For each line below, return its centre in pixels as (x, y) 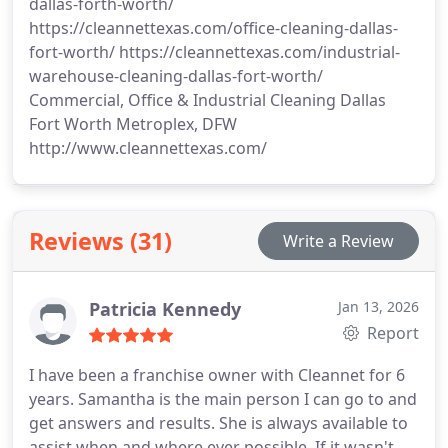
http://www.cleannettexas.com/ (148, 147)
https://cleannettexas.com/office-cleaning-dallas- (213, 27)
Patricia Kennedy (165, 308)
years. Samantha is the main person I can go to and (223, 398)
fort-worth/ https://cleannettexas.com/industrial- (214, 51)
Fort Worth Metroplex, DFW (133, 123)
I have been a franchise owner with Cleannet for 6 (217, 374)
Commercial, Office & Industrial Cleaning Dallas (207, 99)
